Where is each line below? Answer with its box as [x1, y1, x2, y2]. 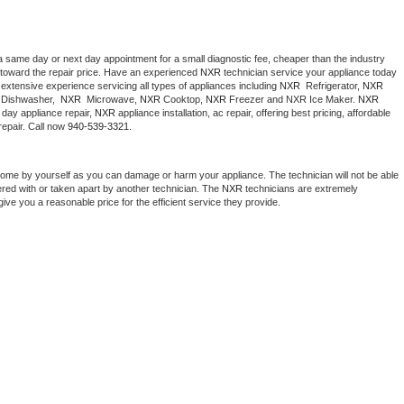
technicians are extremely [243, 183, 358, 195]
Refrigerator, [303, 80, 363, 92]
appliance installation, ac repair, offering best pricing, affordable [115, 107, 390, 119]
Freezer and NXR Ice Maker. [226, 94, 358, 106]
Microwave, [84, 94, 140, 106]
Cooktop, [161, 94, 206, 106]
